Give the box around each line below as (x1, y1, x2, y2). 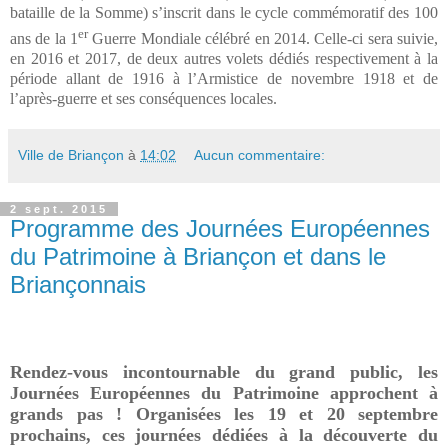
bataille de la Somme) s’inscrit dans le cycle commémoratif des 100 (10, 4, 438, 22)
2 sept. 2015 (10, 202, 108, 215)
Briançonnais (10, 270, 146, 298)
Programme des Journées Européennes (10, 214, 430, 242)
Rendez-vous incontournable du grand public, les (10, 362, 438, 383)
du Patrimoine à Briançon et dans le (10, 242, 386, 270)
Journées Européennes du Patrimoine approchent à (10, 383, 438, 404)
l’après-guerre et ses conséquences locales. (10, 89, 277, 107)
